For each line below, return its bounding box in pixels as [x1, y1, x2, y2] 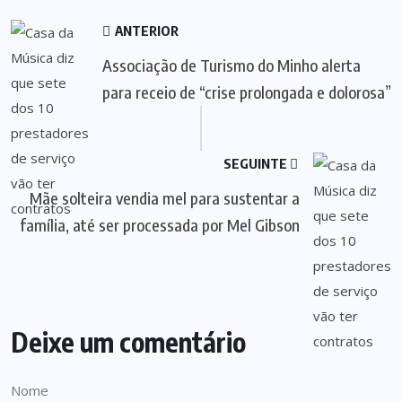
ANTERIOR [112, 22, 179, 39]
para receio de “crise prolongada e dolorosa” [102, 82, 391, 102]
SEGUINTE [223, 155, 290, 171]
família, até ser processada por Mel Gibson [20, 214, 300, 235]
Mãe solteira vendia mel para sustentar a [30, 188, 300, 208]
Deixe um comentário [11, 325, 246, 359]
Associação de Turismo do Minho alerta [102, 55, 361, 75]
